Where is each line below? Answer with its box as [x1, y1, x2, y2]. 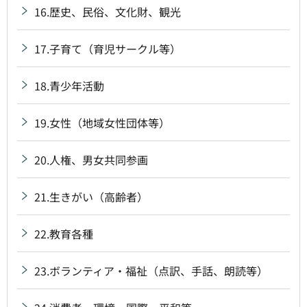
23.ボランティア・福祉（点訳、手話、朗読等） [34, 262, 268, 279]
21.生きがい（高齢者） [34, 188, 148, 205]
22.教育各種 [34, 225, 93, 242]
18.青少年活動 [34, 77, 104, 94]
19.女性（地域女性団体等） [34, 114, 170, 131]
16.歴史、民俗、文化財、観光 [34, 3, 181, 20]
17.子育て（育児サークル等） [34, 40, 181, 57]
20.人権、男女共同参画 [34, 151, 148, 168]
